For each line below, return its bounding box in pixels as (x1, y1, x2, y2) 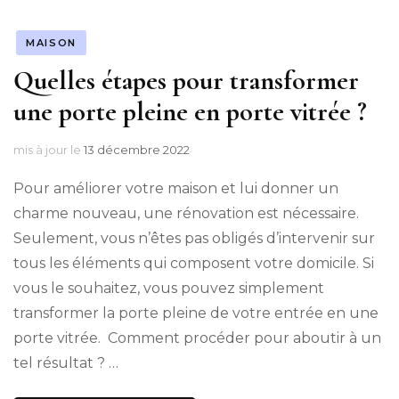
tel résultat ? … (13, 354, 118, 371)
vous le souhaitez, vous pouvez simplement (13, 279, 324, 297)
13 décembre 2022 (84, 142, 190, 157)
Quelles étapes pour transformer (13, 63, 359, 97)
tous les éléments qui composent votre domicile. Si (13, 254, 374, 272)
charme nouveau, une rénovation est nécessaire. (13, 204, 359, 222)
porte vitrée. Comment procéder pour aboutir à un (13, 329, 381, 346)
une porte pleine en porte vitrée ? (13, 94, 367, 128)
